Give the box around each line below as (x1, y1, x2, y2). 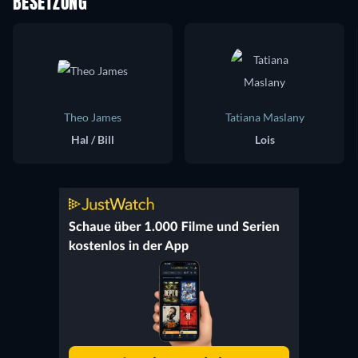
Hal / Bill (71, 132, 114, 146)
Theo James (64, 109, 121, 124)
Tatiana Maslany (225, 109, 304, 124)
